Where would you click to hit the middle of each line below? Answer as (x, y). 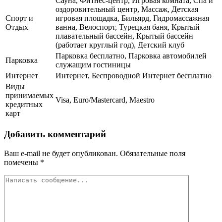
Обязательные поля (152, 153)
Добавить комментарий (55, 134)
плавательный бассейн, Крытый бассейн (124, 36)
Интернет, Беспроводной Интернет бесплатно (134, 76)
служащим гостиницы (93, 65)
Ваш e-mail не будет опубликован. (61, 153)
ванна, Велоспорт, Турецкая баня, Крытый (128, 27)
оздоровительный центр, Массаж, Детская (127, 9)
